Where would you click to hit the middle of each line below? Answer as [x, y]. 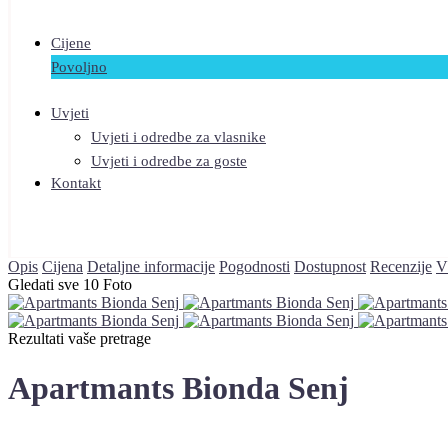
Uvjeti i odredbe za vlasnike [178, 137]
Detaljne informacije [151, 267]
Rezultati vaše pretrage [79, 339]
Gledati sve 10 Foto [70, 285]
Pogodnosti [254, 267]
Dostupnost [330, 267]
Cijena [62, 267]
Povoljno [79, 67]
